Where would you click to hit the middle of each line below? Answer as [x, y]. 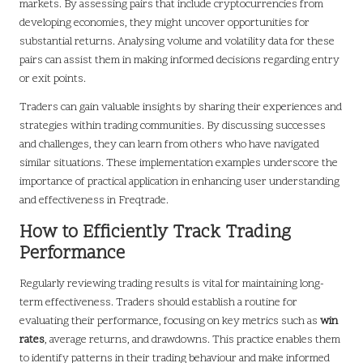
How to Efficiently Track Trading [155, 233]
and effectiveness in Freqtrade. [94, 201]
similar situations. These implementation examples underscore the [179, 164]
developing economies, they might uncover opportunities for [164, 23]
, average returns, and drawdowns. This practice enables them [192, 340]
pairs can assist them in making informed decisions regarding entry [179, 61]
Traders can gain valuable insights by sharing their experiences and [181, 108]
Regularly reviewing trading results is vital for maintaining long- [172, 284]
